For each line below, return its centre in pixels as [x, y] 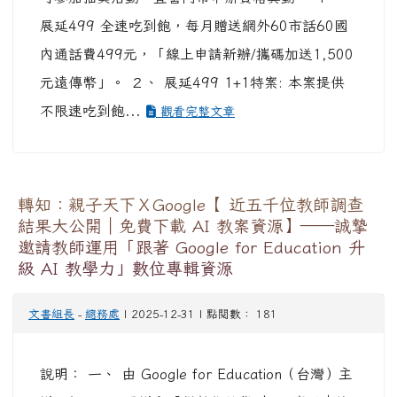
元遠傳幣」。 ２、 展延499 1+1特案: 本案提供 [192, 83]
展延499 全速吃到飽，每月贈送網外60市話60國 [194, 26]
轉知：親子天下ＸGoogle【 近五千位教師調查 [191, 205]
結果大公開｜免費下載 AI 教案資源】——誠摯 [193, 226]
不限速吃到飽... [93, 111]
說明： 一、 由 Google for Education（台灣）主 [196, 374]
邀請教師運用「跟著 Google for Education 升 [191, 247]
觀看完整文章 [195, 112]
